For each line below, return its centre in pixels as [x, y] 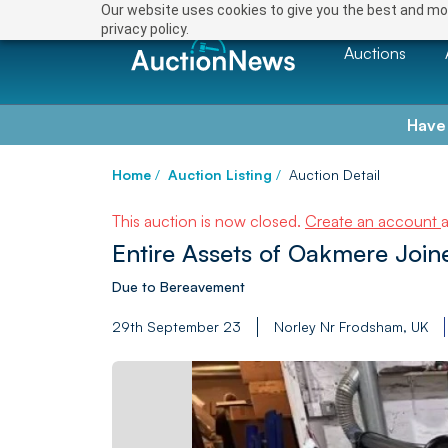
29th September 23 [176, 326]
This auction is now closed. [208, 221]
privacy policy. [144, 29]
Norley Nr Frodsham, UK [351, 326]
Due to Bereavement [178, 286]
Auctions [375, 52]
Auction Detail [334, 174]
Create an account [373, 221]
